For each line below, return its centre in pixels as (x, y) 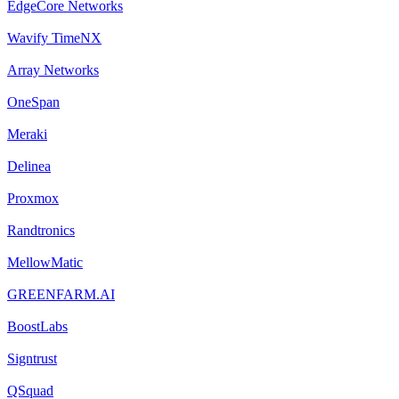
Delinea (29, 166)
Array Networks (53, 69)
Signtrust (32, 358)
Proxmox (33, 198)
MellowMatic (45, 262)
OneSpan (33, 102)
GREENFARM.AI (61, 294)
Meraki (27, 134)
